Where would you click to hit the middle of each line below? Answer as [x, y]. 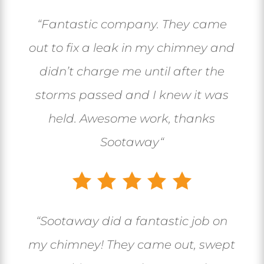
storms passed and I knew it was [132, 95]
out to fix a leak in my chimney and [132, 48]
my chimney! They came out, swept [132, 245]
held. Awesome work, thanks [132, 119]
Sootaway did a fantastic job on [134, 221]
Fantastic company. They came [134, 24]
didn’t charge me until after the [132, 72]
